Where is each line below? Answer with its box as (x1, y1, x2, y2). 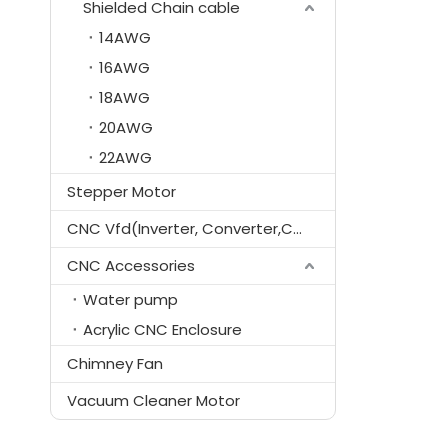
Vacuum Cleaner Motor (67, 390, 240, 411)
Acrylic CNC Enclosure (83, 319, 242, 340)
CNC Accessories (67, 255, 195, 276)
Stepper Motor (67, 181, 176, 202)
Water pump (83, 289, 178, 310)
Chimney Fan (67, 353, 163, 374)
